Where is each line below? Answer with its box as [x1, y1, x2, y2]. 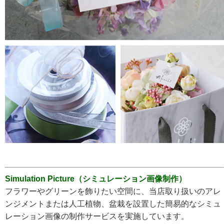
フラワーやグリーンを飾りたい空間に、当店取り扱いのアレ [5, 187, 221, 196]
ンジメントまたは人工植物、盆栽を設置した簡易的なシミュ [5, 199, 221, 208]
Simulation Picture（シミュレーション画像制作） [5, 174, 186, 183]
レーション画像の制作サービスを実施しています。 [5, 212, 189, 221]
